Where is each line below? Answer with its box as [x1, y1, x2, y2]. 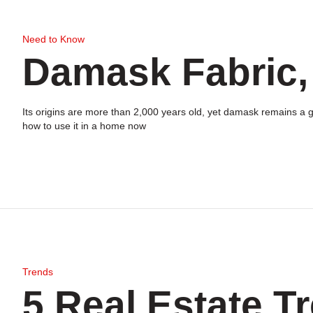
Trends [22, 266, 53, 277]
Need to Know [22, 34, 85, 45]
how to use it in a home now [22, 120, 146, 131]
